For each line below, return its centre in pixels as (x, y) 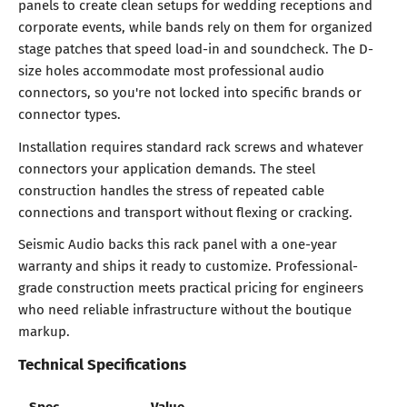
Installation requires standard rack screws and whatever (191, 146)
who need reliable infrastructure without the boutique (185, 308)
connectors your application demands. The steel (167, 168)
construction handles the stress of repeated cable (171, 189)
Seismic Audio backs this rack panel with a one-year (178, 243)
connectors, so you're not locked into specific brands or (190, 92)
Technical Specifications (102, 364)
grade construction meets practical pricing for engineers (191, 287)
